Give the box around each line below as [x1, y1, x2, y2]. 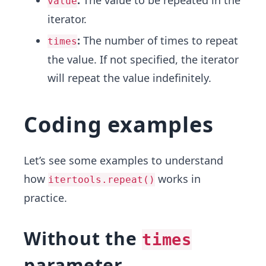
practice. [24, 191, 67, 205]
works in [155, 172, 201, 186]
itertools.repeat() [48, 174, 155, 185]
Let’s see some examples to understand [24, 153, 223, 167]
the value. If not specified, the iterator [47, 52, 239, 66]
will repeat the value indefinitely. [47, 71, 211, 85]
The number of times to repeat [80, 33, 238, 47]
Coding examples [24, 110, 214, 139]
